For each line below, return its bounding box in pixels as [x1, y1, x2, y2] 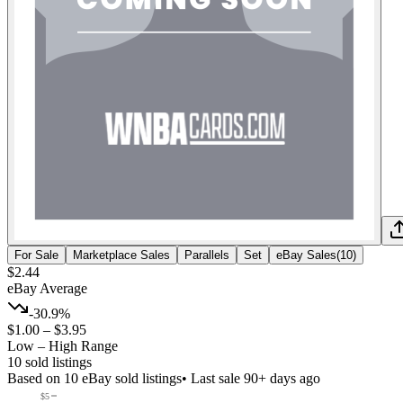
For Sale [14, 247, 58, 262]
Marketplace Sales [73, 247, 170, 262]
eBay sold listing [78, 370, 176, 386]
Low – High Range [7, 337, 118, 354]
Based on [7, 370, 64, 386]
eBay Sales [276, 247, 336, 262]
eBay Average [7, 280, 87, 296]
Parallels [184, 247, 229, 262]
